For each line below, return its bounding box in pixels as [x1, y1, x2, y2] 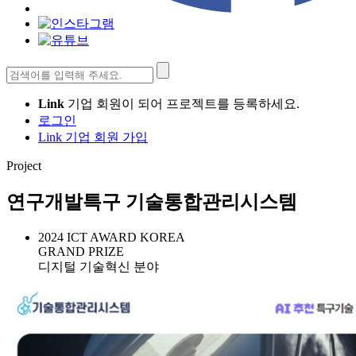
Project [6, 159, 41, 172]
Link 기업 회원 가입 [38, 130, 148, 144]
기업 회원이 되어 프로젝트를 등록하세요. [64, 97, 300, 110]
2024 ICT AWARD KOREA [38, 230, 185, 244]
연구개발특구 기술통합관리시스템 [6, 191, 297, 212]
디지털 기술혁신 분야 [38, 259, 159, 273]
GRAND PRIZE [38, 244, 124, 258]
